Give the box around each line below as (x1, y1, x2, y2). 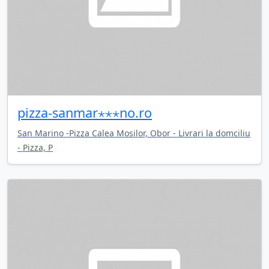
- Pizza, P (17, 141, 53, 153)
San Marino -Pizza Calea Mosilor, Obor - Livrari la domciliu (17, 127, 250, 139)
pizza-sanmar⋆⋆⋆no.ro (17, 103, 152, 121)
